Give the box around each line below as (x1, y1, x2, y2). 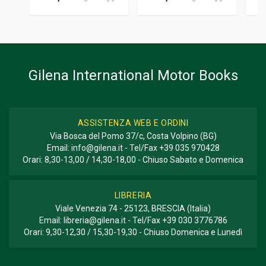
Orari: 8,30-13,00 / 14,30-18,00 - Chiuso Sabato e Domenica (23, 154, 243, 164)
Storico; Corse (9, 25, 61, 35)
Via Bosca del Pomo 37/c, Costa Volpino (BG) (49, 131, 217, 141)
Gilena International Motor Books (28, 66, 238, 84)
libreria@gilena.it (63, 215, 126, 225)
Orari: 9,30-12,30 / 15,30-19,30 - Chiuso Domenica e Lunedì (24, 227, 242, 237)
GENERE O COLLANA (9, 15, 71, 23)
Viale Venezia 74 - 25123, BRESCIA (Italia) (55, 203, 211, 213)
